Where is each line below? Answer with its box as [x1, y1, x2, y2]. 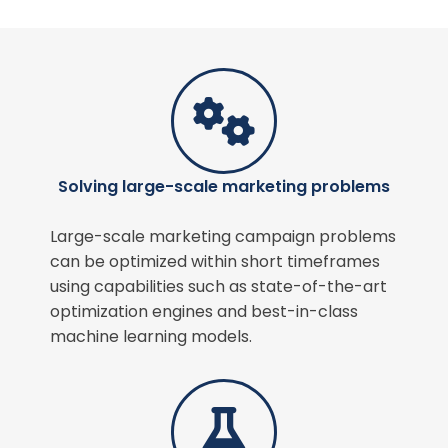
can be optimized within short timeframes [50, 250, 380, 273]
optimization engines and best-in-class [50, 300, 358, 323]
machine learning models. [50, 325, 252, 348]
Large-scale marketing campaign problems [50, 225, 396, 248]
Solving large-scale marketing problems [58, 175, 390, 198]
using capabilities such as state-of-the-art [50, 275, 387, 298]
